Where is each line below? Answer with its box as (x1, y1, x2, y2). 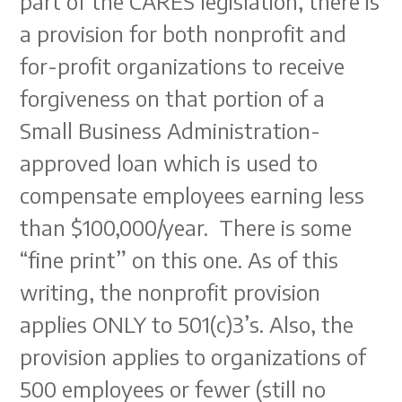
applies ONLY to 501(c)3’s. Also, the (20, 310, 354, 337)
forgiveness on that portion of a (20, 84, 326, 111)
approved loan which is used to (20, 149, 319, 176)
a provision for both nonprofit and (20, 20, 347, 47)
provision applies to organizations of (20, 343, 367, 370)
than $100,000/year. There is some (20, 214, 353, 240)
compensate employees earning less (20, 181, 365, 208)
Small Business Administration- (20, 117, 321, 144)
